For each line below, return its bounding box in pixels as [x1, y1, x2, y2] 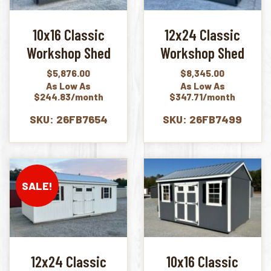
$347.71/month [169, 91, 236, 102]
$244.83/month [33, 91, 103, 102]
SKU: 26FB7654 [29, 113, 108, 126]
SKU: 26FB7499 [163, 113, 243, 126]
